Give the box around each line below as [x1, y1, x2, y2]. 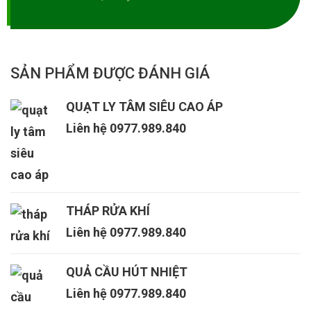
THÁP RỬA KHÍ [66, 203, 150, 218]
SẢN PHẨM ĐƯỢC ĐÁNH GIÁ [10, 65, 210, 82]
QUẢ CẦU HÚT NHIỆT [66, 264, 187, 279]
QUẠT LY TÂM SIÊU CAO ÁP [66, 99, 223, 114]
